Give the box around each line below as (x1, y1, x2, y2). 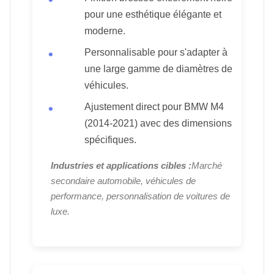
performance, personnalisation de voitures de (51, 191, 230, 202)
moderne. (84, 26, 125, 37)
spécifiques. (84, 135, 136, 146)
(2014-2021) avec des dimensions (84, 118, 232, 129)
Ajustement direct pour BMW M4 (84, 102, 224, 113)
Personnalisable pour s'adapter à (84, 47, 228, 58)
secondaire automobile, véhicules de (51, 176, 196, 187)
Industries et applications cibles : (51, 160, 191, 171)
